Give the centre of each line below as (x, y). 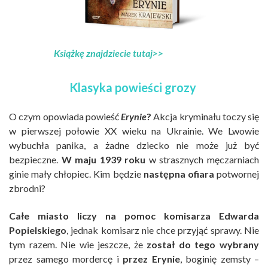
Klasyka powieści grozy (133, 87)
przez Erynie (151, 258)
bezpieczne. (35, 159)
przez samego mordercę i (66, 258)
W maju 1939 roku (103, 159)
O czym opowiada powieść (65, 116)
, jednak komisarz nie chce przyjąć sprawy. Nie (163, 230)
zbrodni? (27, 188)
